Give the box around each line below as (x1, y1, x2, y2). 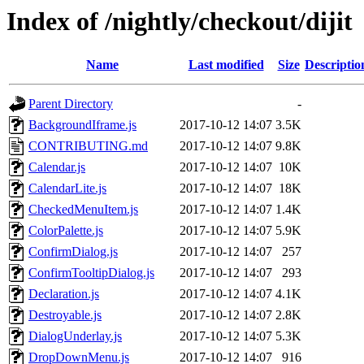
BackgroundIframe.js (28, 118, 136, 132)
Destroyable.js (28, 308, 102, 323)
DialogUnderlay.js (28, 329, 122, 344)
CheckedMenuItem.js (28, 202, 138, 217)
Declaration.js (28, 287, 99, 301)
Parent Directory (28, 97, 113, 111)
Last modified (188, 58, 264, 72)
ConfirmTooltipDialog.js (28, 266, 154, 280)
